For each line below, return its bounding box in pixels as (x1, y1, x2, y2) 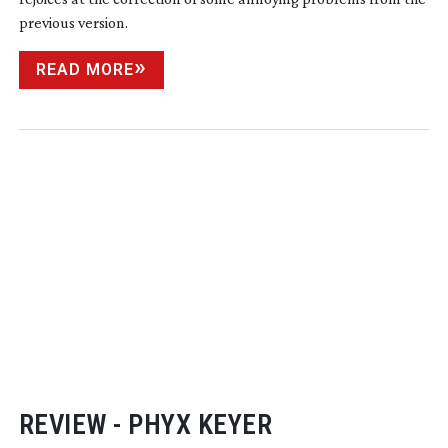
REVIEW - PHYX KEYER (18, 408, 273, 441)
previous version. (18, 13, 128, 31)
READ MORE (35, 59, 134, 79)
